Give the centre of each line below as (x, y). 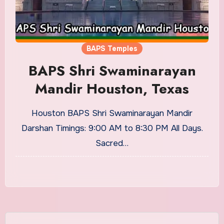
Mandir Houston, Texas (112, 88)
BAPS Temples (112, 48)
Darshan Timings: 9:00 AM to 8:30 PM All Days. (112, 128)
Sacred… (112, 143)
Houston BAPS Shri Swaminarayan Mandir (112, 113)
